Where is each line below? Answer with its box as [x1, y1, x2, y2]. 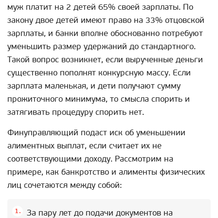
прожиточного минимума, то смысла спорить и [7, 93, 190, 104]
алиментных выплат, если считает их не [7, 140, 162, 151]
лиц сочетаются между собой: [7, 180, 122, 190]
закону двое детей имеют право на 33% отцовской [7, 15, 204, 25]
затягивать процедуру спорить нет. [7, 107, 144, 117]
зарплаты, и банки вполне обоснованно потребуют [7, 28, 203, 38]
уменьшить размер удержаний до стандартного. [7, 41, 196, 52]
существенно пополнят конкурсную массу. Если [7, 67, 191, 78]
